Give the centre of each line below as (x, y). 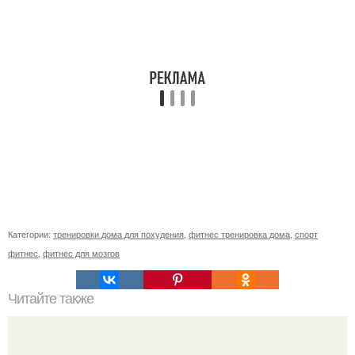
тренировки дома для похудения (118, 234)
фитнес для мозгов (81, 253)
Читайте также (51, 299)
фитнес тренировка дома (239, 234)
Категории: (31, 234)
